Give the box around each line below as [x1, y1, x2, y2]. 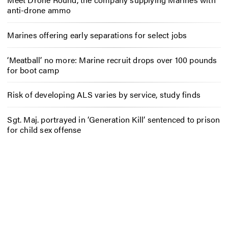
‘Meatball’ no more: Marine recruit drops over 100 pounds [7, 53, 217, 66]
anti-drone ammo [7, 4, 71, 16]
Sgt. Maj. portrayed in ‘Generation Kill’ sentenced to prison [7, 113, 220, 126]
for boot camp [7, 64, 59, 76]
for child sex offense [7, 124, 81, 136]
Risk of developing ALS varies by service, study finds [7, 89, 201, 101]
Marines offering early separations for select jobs [7, 28, 187, 41]
